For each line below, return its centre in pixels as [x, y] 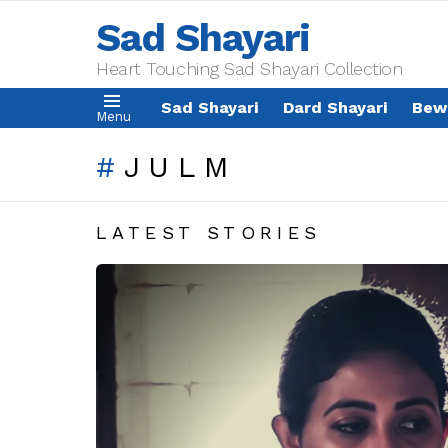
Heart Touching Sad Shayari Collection [249, 68]
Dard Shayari [335, 107]
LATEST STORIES [209, 232]
